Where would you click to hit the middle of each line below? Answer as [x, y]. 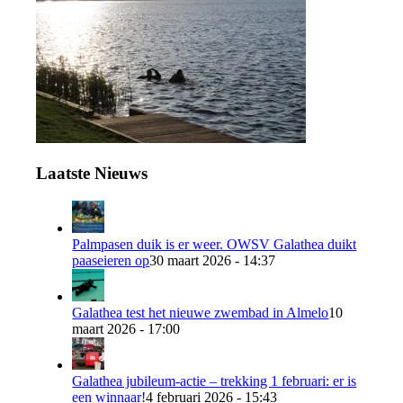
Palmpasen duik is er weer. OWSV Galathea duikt [215, 244]
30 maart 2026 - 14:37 [213, 260]
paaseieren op [111, 260]
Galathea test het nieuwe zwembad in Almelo [201, 312]
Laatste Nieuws [92, 173]
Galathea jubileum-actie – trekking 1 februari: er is [215, 381]
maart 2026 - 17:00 [126, 328]
